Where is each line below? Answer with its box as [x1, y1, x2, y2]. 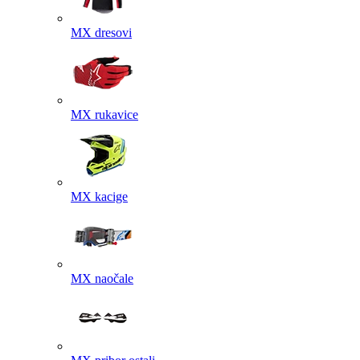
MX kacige [71, 190, 128, 203]
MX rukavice [71, 108, 138, 121]
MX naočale [71, 272, 133, 285]
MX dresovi [71, 26, 132, 39]
